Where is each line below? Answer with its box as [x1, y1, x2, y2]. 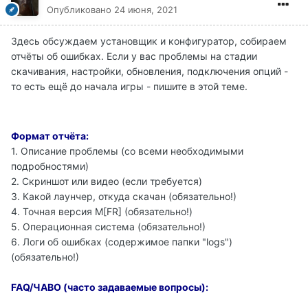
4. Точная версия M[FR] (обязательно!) [11, 206, 192, 218]
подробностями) [11, 160, 89, 173]
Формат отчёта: [11, 130, 89, 142]
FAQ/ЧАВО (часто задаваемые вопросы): [11, 281, 208, 294]
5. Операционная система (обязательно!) [11, 221, 206, 233]
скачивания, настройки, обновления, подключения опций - [11, 65, 288, 78]
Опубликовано [47, 4, 114, 16]
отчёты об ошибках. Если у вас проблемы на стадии [11, 50, 257, 63]
